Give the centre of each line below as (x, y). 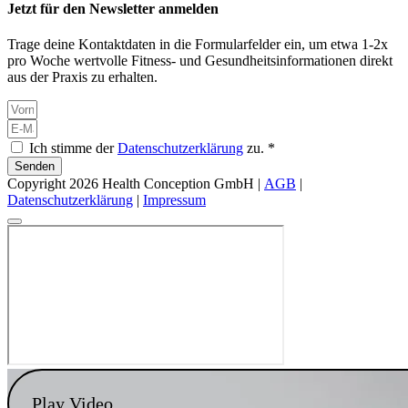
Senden (35, 166)
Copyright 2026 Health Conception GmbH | (136, 183)
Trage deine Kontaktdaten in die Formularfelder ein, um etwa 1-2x (198, 44)
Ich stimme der (73, 148)
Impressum (174, 199)
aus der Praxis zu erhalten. (82, 76)
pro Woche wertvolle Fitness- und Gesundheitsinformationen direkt (200, 60)
